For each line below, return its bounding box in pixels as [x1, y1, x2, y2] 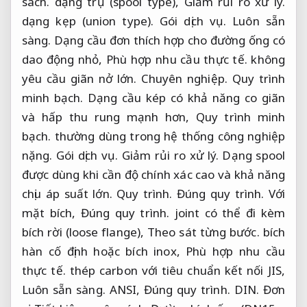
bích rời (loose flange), [22, 224, 148, 241]
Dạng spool [218, 147, 285, 164]
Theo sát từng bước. [147, 224, 260, 241]
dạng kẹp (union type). [22, 13, 160, 29]
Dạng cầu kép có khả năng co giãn [83, 90, 285, 106]
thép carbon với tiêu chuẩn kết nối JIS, [65, 262, 285, 279]
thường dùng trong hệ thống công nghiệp [51, 128, 285, 145]
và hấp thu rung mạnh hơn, [22, 109, 196, 125]
